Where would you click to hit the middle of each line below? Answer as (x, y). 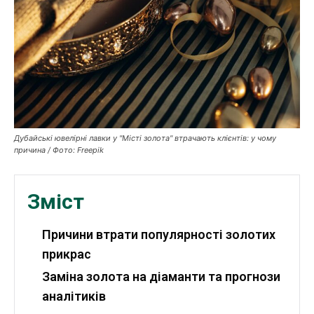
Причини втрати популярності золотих (159, 235)
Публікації (82, 34)
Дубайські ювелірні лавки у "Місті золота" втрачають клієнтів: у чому (145, 138)
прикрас (67, 254)
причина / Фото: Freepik (59, 150)
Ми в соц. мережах (126, 158)
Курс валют (86, 105)
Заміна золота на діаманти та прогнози (161, 277)
